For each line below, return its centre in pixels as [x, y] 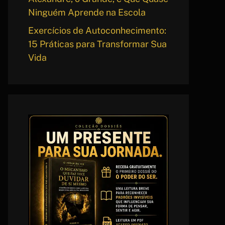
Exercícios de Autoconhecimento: [97, 30]
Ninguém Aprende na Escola [87, 12]
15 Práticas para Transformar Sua [97, 44]
